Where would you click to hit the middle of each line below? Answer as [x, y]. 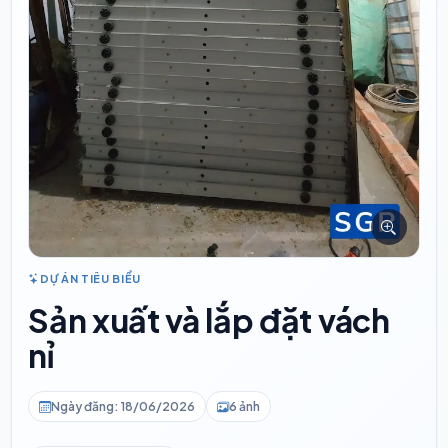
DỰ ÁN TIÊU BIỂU [90, 279]
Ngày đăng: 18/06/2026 [123, 407]
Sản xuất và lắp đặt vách [209, 320]
